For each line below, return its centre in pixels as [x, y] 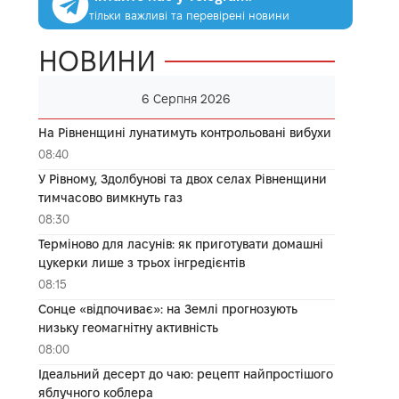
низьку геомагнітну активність [128, 327]
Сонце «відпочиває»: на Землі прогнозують [167, 309]
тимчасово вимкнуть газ [110, 197]
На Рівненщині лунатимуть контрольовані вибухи [184, 132]
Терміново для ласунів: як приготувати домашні [180, 244]
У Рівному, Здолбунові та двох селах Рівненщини [182, 179]
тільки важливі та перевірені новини [189, 15]
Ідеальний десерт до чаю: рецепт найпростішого [185, 374]
